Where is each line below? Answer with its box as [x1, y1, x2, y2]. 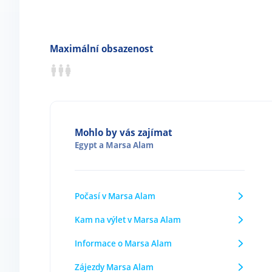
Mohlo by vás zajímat [75, 126, 172, 139]
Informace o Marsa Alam [75, 237, 172, 249]
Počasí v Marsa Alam [75, 190, 155, 202]
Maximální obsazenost [50, 42, 154, 55]
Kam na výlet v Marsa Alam [75, 214, 181, 225]
